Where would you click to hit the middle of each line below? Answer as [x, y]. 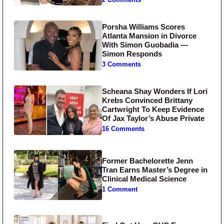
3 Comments [122, 65]
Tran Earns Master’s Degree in [155, 169]
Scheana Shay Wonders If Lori [155, 91]
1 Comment [120, 189]
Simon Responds [132, 54]
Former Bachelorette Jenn [148, 160]
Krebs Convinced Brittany [147, 100]
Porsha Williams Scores [144, 27]
